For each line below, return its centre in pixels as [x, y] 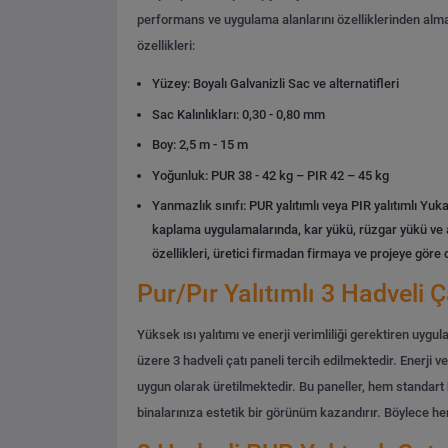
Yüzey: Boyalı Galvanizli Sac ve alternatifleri [276, 84]
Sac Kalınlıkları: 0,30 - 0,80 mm [239, 114]
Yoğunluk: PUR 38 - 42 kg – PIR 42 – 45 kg [271, 175]
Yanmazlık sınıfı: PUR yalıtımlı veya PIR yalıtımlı [285, 206]
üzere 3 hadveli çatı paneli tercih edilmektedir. [266, 361]
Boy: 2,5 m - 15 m [200, 145]
